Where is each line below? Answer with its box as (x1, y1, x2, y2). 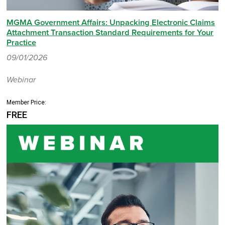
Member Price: (7, 99, 47, 106)
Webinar (7, 75, 36, 85)
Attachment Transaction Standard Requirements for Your (7, 28, 214, 38)
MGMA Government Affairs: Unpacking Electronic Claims (7, 18, 215, 28)
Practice (7, 38, 37, 48)
